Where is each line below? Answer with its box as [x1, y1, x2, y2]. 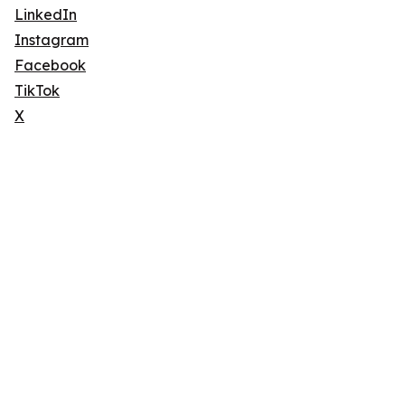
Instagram [14, 31, 89, 49]
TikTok [14, 81, 60, 99]
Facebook [14, 56, 86, 74]
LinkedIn [14, 5, 77, 24]
